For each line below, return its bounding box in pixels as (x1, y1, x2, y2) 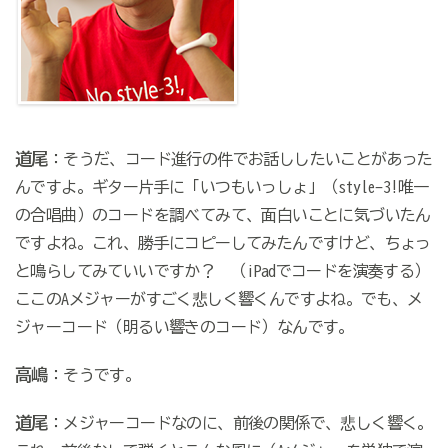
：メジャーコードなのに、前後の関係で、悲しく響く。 (47, 415, 433, 432)
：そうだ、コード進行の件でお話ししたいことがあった (47, 151, 433, 168)
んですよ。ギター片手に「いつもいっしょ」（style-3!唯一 (14, 179, 429, 196)
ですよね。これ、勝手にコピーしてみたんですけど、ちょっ (14, 235, 431, 252)
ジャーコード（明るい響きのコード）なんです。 (14, 319, 354, 336)
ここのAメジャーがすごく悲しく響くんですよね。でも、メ (14, 291, 423, 308)
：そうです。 (47, 367, 141, 384)
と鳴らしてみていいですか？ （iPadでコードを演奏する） (14, 263, 430, 280)
